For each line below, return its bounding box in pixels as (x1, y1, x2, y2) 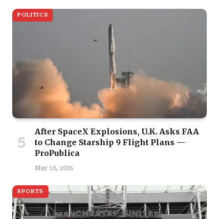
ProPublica (35, 148, 80, 158)
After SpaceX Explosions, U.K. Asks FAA (35, 126, 199, 136)
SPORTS (17, 188, 44, 195)
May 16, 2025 (35, 164, 73, 172)
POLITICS (17, 11, 48, 18)
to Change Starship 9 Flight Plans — (35, 137, 185, 147)
